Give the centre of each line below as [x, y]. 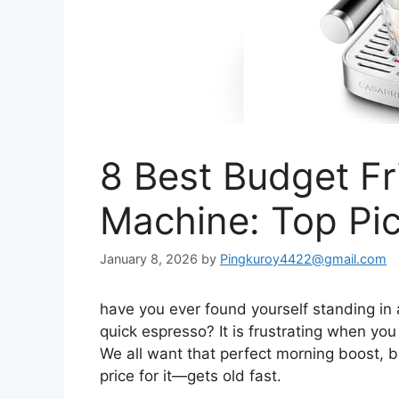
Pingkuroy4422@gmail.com [303, 258]
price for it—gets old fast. [191, 375]
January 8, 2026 [149, 258]
